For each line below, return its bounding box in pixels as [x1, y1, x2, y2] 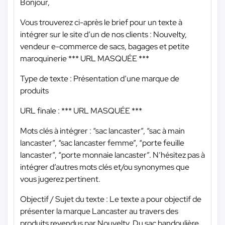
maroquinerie [20, 53, 68, 64]
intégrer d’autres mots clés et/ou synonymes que [20, 161, 189, 172]
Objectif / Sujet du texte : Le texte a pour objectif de [20, 193, 201, 204]
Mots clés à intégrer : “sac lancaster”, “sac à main [20, 125, 185, 136]
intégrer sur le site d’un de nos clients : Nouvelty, [20, 29, 187, 40]
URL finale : [20, 105, 61, 116]
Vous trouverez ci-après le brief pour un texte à [20, 17, 182, 28]
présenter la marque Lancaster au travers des [20, 205, 178, 216]
